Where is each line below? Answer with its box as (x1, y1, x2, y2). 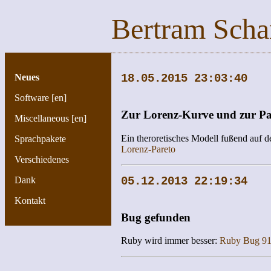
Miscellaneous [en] (15, 113, 87, 123)
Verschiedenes (15, 154, 69, 165)
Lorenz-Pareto (121, 143, 175, 154)
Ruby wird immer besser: (121, 235, 220, 246)
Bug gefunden (121, 211, 191, 224)
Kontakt (15, 195, 45, 206)
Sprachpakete (15, 134, 66, 144)
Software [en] (15, 93, 67, 103)
